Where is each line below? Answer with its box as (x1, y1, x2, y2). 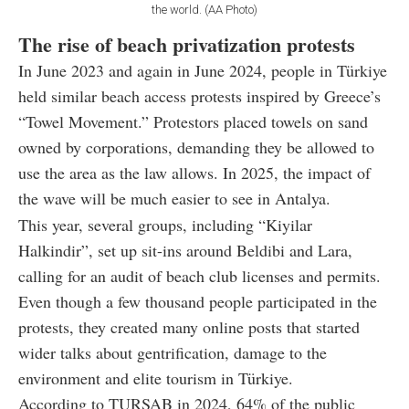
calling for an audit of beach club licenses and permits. (18, 265, 381, 288)
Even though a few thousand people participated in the (18, 290, 377, 313)
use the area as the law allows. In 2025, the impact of (18, 162, 371, 184)
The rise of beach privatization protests (18, 29, 355, 60)
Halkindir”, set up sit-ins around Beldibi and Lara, (18, 239, 352, 262)
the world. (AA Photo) (152, 3, 257, 17)
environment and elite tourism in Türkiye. (18, 367, 293, 390)
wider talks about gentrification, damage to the (18, 341, 327, 364)
